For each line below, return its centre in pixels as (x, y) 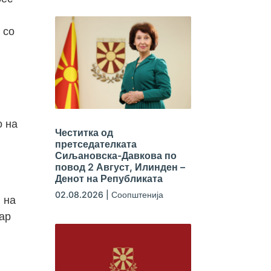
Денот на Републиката (109, 178)
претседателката (96, 144)
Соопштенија (137, 194)
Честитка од (84, 132)
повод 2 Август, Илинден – (120, 167)
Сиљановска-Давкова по (116, 155)
